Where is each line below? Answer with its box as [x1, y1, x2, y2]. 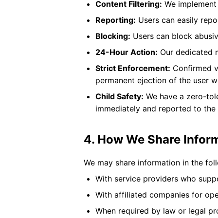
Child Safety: [95, 91, 144, 101]
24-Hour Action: [95, 47, 158, 57]
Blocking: [95, 31, 130, 41]
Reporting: [95, 15, 136, 25]
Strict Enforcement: [95, 63, 170, 73]
